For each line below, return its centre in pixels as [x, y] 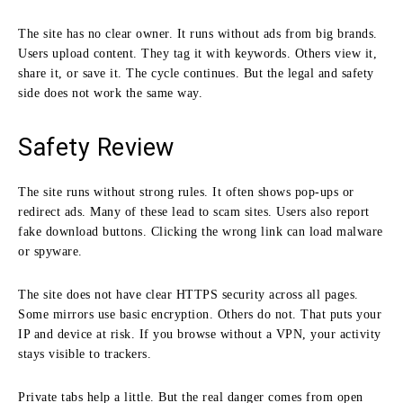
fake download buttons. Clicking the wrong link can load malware [201, 231]
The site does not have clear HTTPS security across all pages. [188, 294]
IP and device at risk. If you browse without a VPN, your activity [200, 334]
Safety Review [96, 147]
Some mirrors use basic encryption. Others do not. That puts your [200, 314]
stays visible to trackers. [85, 354]
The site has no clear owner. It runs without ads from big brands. [198, 33]
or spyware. [50, 251]
